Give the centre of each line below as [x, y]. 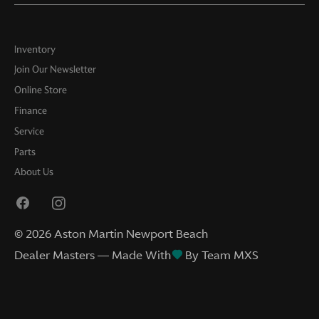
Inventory [35, 49]
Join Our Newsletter [55, 70]
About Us [34, 172]
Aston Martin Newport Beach [131, 233]
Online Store [41, 90]
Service [29, 131]
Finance [31, 110]
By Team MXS [222, 255]
